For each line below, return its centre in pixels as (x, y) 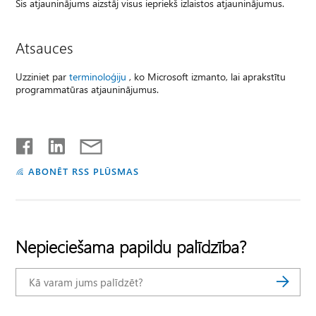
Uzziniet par (43, 76)
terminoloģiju (98, 76)
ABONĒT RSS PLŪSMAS (84, 171)
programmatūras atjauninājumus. (87, 89)
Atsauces (45, 47)
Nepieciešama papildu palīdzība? (131, 246)
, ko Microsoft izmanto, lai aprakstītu (206, 76)
